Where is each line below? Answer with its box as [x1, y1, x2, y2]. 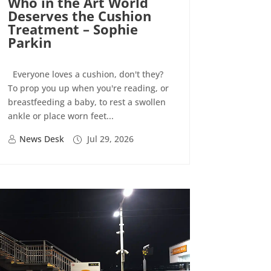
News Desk [19, 133, 64, 145]
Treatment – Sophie [7, 20, 138, 39]
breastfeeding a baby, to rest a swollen [7, 96, 166, 108]
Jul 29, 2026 [84, 133, 134, 145]
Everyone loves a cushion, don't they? [7, 68, 163, 80]
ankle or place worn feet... [7, 110, 114, 122]
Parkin [7, 33, 51, 52]
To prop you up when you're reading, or [7, 82, 169, 94]
